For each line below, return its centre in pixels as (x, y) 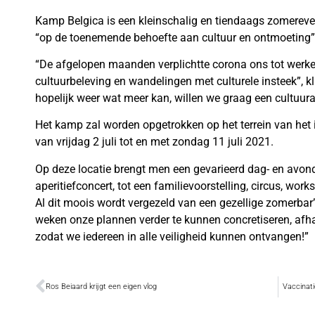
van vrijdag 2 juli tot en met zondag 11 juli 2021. (154, 142)
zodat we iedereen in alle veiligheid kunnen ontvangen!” (172, 236)
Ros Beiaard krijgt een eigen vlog (101, 287)
